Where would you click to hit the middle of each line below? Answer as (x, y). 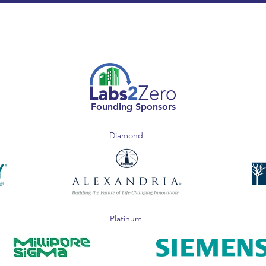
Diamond (126, 135)
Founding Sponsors (133, 107)
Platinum (126, 218)
